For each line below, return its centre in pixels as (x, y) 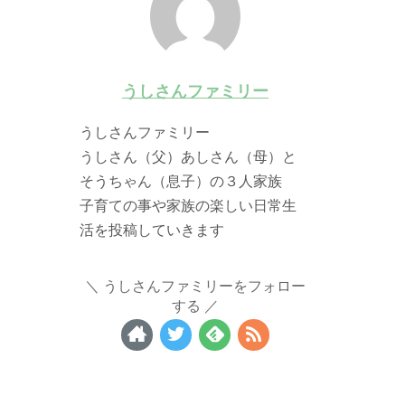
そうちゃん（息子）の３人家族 (181, 181)
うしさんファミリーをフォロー (204, 286)
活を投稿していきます (152, 230)
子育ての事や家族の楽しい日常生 (188, 206)
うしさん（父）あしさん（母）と (188, 157)
